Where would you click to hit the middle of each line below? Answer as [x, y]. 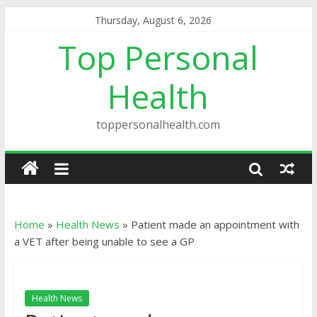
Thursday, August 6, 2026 [153, 20]
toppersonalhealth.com [158, 125]
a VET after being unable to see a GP [104, 241]
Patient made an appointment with [215, 224]
